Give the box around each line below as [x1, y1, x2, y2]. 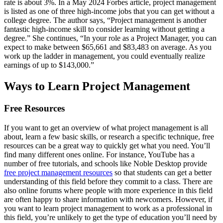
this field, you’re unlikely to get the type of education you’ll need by [4, 213, 217, 222]
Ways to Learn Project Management [4, 80, 190, 93]
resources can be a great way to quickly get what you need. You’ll [4, 141, 210, 150]
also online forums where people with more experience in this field [4, 186, 213, 195]
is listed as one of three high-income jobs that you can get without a [4, 7, 215, 16]
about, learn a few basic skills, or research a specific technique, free [4, 132, 214, 141]
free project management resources [4, 168, 112, 177]
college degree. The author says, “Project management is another [4, 16, 207, 25]
